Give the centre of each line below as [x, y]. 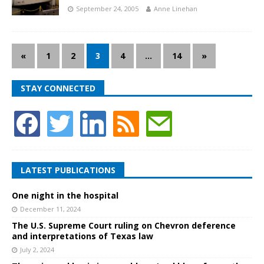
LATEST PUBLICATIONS [68, 170]
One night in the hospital [65, 196]
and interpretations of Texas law [82, 236]
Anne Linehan [176, 9]
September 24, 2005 [107, 9]
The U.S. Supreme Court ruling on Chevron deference [124, 226]
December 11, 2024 [50, 209]
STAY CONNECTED [58, 88]
